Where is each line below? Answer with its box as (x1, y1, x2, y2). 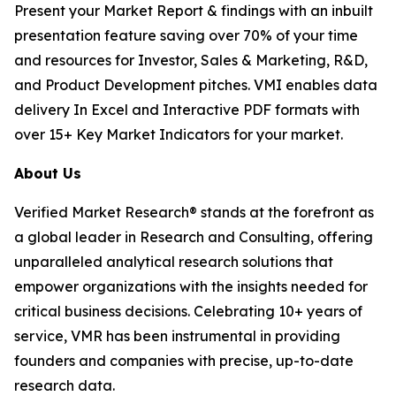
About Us (14, 164, 81, 183)
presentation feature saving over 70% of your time (14, 27, 358, 45)
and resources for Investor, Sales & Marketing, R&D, (14, 51, 368, 70)
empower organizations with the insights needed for (14, 278, 368, 296)
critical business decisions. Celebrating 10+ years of (14, 302, 362, 321)
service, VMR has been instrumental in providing (14, 327, 340, 346)
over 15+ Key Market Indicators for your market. (14, 126, 343, 144)
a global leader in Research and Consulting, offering (14, 228, 373, 247)
